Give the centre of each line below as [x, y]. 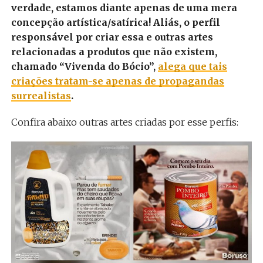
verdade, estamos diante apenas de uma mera [124, 8]
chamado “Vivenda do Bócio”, [84, 67]
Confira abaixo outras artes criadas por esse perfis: [124, 122]
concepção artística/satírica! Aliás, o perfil [115, 23]
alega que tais [192, 67]
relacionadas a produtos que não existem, [114, 52]
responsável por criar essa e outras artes [112, 37]
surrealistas [41, 96]
